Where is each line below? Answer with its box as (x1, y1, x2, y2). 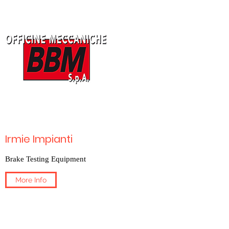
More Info (15, 176, 47, 184)
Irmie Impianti (5, 132, 73, 146)
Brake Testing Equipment (5, 155, 86, 163)
